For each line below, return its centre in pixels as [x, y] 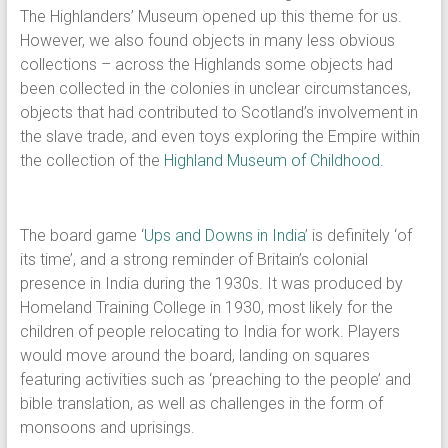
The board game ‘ [81, 235]
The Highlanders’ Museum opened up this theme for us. [210, 16]
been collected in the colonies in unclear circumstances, [215, 88]
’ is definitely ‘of [358, 235]
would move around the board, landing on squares [194, 355]
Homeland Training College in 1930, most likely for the [206, 307]
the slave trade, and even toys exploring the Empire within [219, 136]
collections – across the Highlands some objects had [206, 64]
